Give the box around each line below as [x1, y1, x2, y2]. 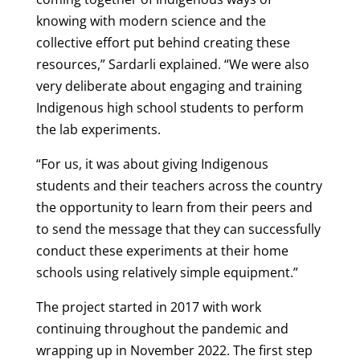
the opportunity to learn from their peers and [35, 198, 313, 216]
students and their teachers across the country [35, 176, 322, 194]
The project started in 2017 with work [35, 297, 261, 316]
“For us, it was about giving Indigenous [35, 154, 268, 173]
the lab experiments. [35, 120, 161, 138]
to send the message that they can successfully [35, 219, 321, 238]
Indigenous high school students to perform [35, 98, 304, 117]
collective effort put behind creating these [35, 33, 290, 51]
